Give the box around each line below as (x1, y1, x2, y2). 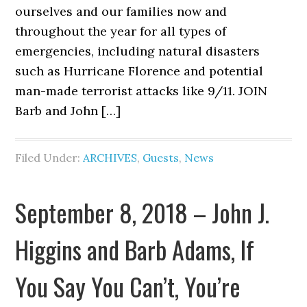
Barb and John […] (15, 103, 121, 119)
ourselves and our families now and (15, 3, 228, 19)
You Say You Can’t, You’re (15, 268, 241, 304)
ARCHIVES (83, 151, 138, 164)
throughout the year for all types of (15, 23, 227, 39)
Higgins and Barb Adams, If (15, 231, 255, 267)
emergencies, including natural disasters (15, 43, 260, 59)
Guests (143, 151, 180, 164)
